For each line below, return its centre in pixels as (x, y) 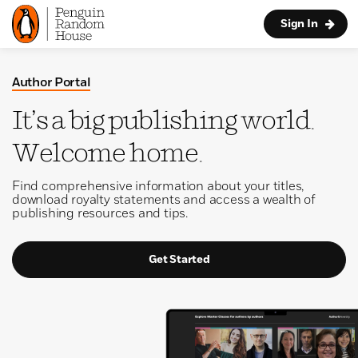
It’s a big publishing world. (163, 120)
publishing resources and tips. (100, 214)
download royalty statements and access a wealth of (164, 201)
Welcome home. (107, 153)
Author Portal (52, 83)
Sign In (299, 24)
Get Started (179, 260)
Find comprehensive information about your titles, (158, 187)
